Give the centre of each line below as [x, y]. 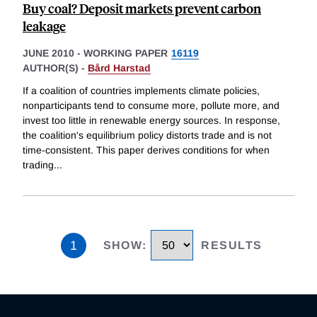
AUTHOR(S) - [55, 68]
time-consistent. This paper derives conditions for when [146, 150]
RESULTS [232, 246]
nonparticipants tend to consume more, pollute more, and [151, 106]
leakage [44, 26]
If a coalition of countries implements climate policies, [141, 91]
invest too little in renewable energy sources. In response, [151, 121]
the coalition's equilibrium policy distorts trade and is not [147, 136]
